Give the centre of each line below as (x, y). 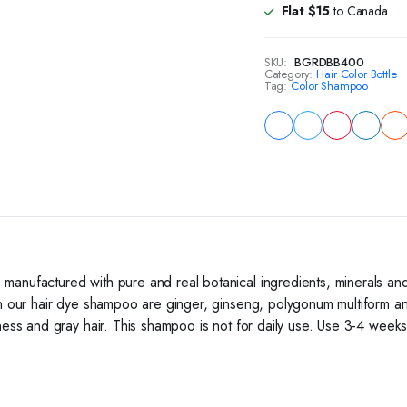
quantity (313, 71)
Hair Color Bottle (357, 74)
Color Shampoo (330, 86)
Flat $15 (306, 11)
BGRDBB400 (329, 62)
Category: (288, 74)
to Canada (359, 11)
